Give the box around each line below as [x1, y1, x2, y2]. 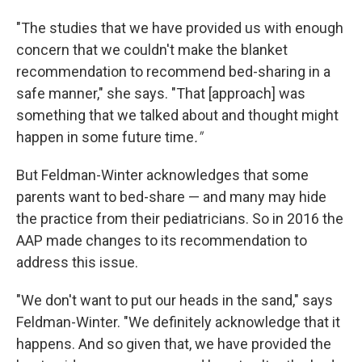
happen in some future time [16, 128, 194, 145]
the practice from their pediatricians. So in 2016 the [16, 209, 343, 227]
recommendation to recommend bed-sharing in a [16, 62, 330, 80]
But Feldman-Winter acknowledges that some [16, 166, 309, 183]
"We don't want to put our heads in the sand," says [16, 291, 333, 309]
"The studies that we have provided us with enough [16, 19, 343, 36]
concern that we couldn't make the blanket [16, 40, 288, 58]
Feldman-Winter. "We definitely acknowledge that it [16, 313, 340, 330]
